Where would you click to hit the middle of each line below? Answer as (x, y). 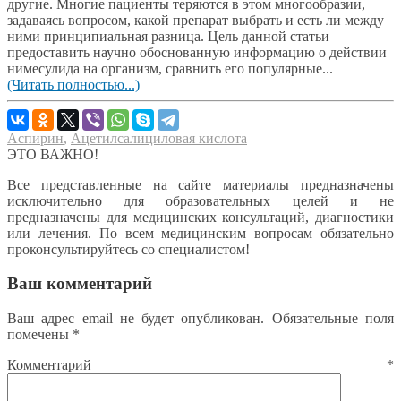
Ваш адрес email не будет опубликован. (136, 318)
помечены (40, 334)
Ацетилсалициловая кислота (159, 138)
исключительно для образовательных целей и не (200, 200)
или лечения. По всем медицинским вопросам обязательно (200, 233)
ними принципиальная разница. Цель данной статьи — (177, 36)
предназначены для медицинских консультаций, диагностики (200, 217)
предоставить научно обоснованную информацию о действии (197, 52)
